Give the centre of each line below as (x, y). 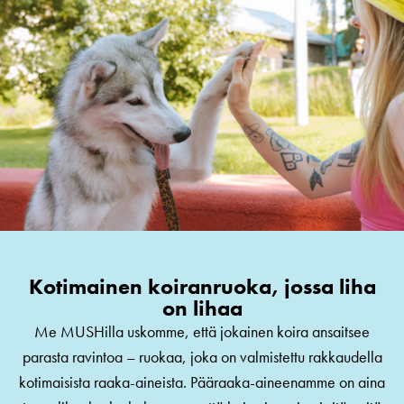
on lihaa (202, 308)
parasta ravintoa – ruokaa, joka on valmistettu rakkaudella (202, 357)
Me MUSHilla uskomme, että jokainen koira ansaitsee (202, 332)
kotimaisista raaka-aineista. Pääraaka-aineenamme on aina (202, 382)
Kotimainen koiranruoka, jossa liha (202, 287)
